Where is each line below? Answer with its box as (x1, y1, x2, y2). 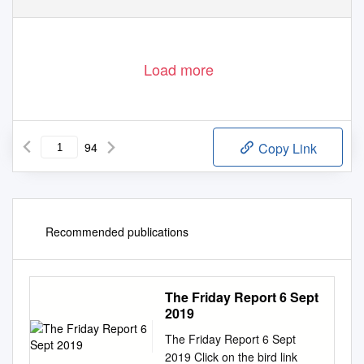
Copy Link (255, 139, 317, 158)
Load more (144, 58, 214, 80)
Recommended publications (45, 223, 188, 240)
